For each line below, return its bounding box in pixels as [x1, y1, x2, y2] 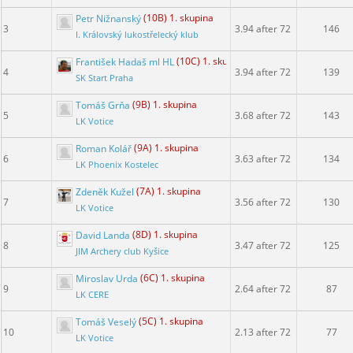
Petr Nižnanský [73, 11, 143, 25]
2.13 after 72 [235, 325, 291, 340]
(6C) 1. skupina [140, 271, 205, 285]
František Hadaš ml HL [73, 54, 176, 69]
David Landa [73, 228, 132, 242]
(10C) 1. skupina [176, 54, 247, 69]
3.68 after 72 [235, 109, 291, 123]
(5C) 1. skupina [139, 314, 203, 329]
